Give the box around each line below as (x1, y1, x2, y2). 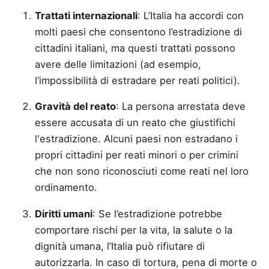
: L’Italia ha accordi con (138, 9, 244, 22)
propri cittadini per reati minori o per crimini (35, 149, 238, 161)
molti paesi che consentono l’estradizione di (35, 25, 242, 38)
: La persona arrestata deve (116, 100, 246, 112)
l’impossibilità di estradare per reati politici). (35, 74, 240, 86)
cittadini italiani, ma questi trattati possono (35, 41, 235, 54)
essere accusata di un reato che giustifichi (35, 116, 235, 128)
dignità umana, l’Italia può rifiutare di (35, 240, 205, 252)
